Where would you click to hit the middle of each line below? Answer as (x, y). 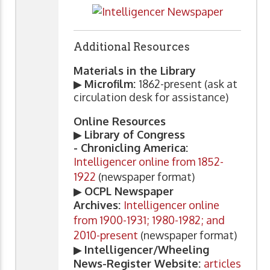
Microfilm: (111, 83)
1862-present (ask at (188, 83)
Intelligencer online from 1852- (149, 161)
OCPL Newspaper (129, 191)
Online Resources (120, 121)
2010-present (106, 235)
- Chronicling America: (131, 147)
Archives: (99, 205)
